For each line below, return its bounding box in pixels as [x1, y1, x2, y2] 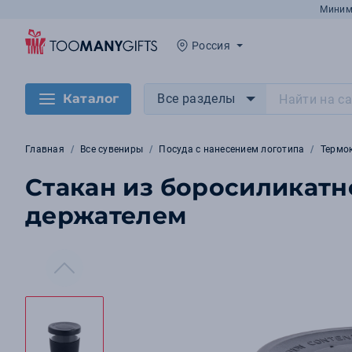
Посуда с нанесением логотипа [159, 144, 305, 155]
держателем [25, 201, 187, 230]
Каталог [63, 91, 119, 106]
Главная [25, 144, 64, 155]
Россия [192, 39, 231, 52]
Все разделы [157, 91, 236, 106]
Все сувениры [80, 144, 144, 155]
